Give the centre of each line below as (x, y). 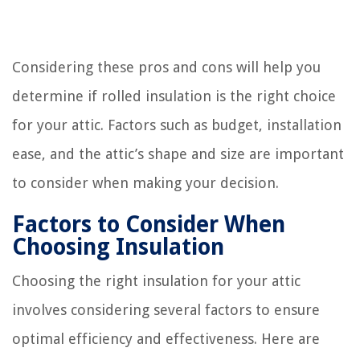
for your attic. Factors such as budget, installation (177, 125)
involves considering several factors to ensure (166, 309)
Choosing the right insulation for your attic (156, 280)
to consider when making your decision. (145, 182)
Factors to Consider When (149, 224)
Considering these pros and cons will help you (166, 67)
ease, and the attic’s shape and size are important (178, 153)
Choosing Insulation (118, 247)
